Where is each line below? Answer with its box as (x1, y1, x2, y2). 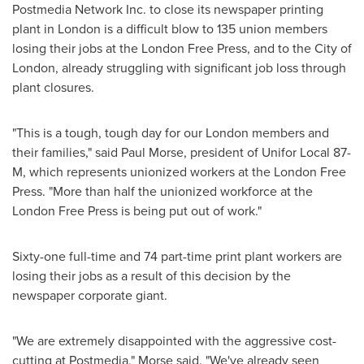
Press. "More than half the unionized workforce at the (12, 182, 313, 200)
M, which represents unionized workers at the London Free (12, 162, 346, 180)
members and (249, 123, 329, 141)
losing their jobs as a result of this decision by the (12, 266, 291, 284)
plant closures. (12, 78, 94, 96)
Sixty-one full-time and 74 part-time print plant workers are (12, 247, 342, 265)
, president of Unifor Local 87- (184, 143, 351, 161)
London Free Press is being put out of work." (12, 201, 262, 219)
